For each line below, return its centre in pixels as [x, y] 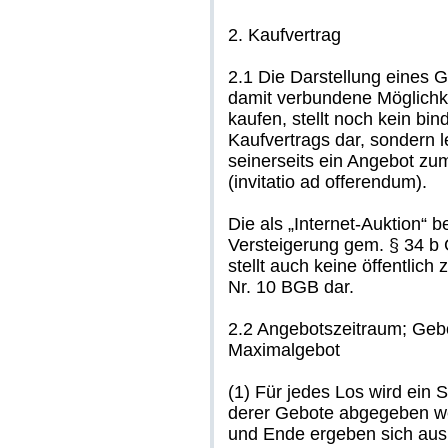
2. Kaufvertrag [284, 35]
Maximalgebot [284, 350]
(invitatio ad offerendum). [327, 182]
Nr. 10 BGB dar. [291, 287]
